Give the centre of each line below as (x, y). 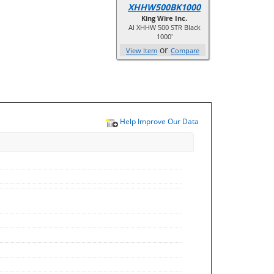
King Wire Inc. (164, 18)
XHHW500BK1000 (164, 7)
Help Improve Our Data (158, 121)
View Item (142, 50)
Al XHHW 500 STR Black (164, 27)
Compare (185, 50)
